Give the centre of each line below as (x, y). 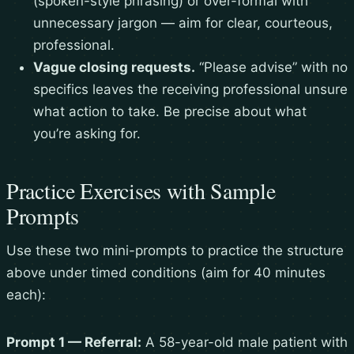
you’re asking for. (87, 134)
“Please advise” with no (271, 68)
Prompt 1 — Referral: (74, 343)
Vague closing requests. (114, 68)
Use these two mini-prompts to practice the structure (175, 251)
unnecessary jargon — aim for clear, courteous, (183, 23)
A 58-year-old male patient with (245, 343)
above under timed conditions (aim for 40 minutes (166, 273)
